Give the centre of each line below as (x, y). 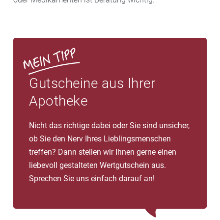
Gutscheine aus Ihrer (92, 83)
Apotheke (58, 101)
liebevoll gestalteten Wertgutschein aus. (97, 165)
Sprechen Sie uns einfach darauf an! (92, 178)
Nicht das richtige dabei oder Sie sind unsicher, (109, 125)
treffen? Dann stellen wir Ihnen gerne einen (103, 152)
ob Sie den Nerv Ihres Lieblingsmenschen (100, 138)
